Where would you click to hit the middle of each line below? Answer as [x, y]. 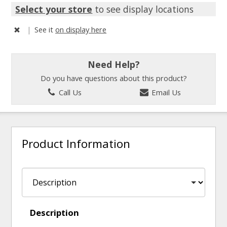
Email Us [165, 92]
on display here [81, 29]
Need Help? [113, 64]
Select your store [54, 9]
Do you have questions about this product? [113, 78]
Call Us [69, 92]
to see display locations [143, 9]
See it [45, 29]
